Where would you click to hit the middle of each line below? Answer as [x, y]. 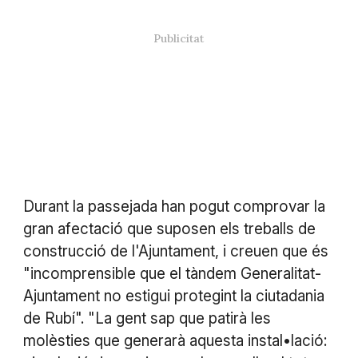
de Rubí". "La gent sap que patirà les [147, 318]
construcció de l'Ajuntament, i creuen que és [175, 251]
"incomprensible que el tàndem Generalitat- [172, 273]
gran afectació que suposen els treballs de [169, 229]
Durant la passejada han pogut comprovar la [174, 206]
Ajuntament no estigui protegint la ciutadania [173, 296]
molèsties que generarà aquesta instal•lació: [175, 340]
